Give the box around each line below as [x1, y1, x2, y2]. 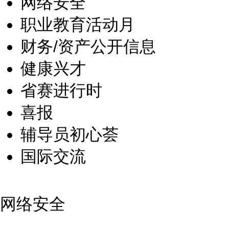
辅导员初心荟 [20, 125, 119, 144]
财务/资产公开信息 [20, 37, 156, 56]
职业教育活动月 [20, 15, 135, 34]
